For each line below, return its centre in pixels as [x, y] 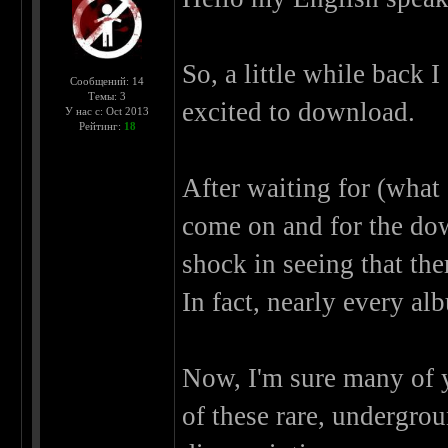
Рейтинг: [101, 126]
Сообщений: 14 [107, 81]
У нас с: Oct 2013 [107, 111]
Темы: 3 [107, 96]
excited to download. [299, 112]
